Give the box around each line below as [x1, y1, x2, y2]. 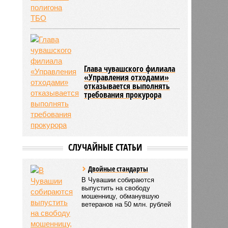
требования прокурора [84, 89, 162, 100]
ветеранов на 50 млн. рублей [81, 200, 172, 208]
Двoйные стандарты [88, 163, 149, 174]
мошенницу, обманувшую [81, 192, 160, 200]
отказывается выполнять [84, 80, 170, 92]
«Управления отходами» [84, 71, 169, 83]
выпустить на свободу [81, 184, 151, 192]
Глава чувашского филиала [84, 63, 176, 74]
